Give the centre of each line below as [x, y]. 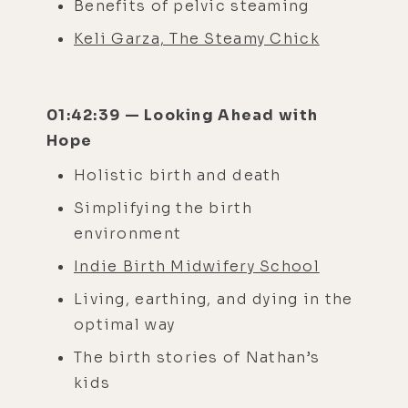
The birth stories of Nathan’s [197, 357]
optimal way [125, 324]
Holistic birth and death [180, 175]
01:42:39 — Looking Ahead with [183, 115]
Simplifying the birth [163, 208]
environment [130, 233]
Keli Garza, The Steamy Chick [197, 38]
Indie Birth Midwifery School [197, 266]
